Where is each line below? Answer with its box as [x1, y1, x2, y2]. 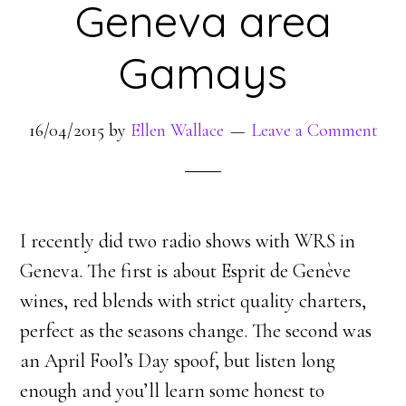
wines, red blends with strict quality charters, [20, 289, 367, 313]
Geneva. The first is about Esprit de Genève [20, 259, 352, 283]
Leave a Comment [250, 120, 378, 141]
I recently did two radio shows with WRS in [20, 229, 356, 253]
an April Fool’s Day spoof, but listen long [20, 349, 336, 372]
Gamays [119, 45, 287, 100]
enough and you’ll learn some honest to [20, 379, 325, 402]
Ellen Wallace [130, 120, 224, 141]
